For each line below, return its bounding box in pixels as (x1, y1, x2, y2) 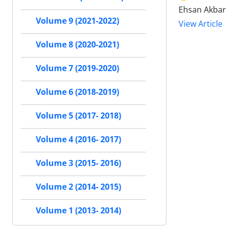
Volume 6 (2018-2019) (36, 86, 119, 98)
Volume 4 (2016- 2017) (36, 134, 121, 145)
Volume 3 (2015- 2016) (36, 157, 121, 169)
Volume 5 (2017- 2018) (36, 110, 121, 122)
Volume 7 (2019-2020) (36, 63, 119, 74)
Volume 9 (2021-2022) (36, 15, 119, 27)
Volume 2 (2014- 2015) (36, 181, 121, 193)
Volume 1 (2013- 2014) (36, 205, 121, 216)
